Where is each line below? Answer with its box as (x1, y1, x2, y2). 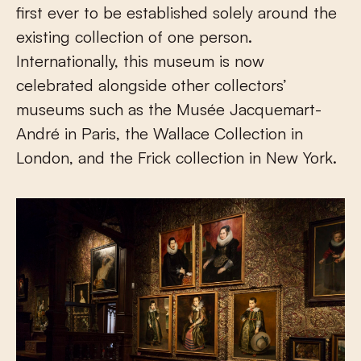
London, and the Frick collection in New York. (16, 147, 337, 168)
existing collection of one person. (16, 27, 252, 48)
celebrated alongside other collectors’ (16, 75, 287, 96)
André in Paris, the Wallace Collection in (16, 123, 303, 144)
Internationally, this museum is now (16, 51, 264, 72)
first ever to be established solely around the (16, 2, 337, 23)
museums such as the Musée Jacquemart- (16, 99, 322, 120)
